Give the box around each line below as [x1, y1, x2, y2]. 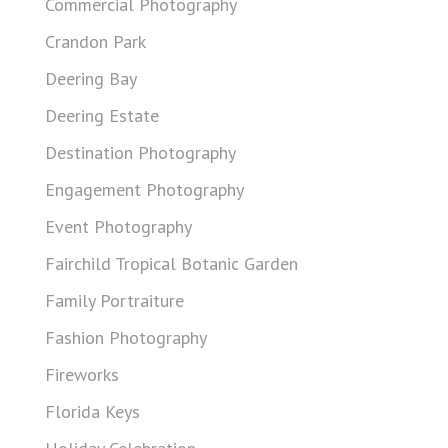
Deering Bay [45, 67, 137, 90]
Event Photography [45, 215, 192, 238]
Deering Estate [45, 104, 159, 127]
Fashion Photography [45, 326, 207, 349]
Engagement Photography [45, 178, 244, 201]
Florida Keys [45, 400, 140, 423]
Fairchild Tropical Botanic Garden [45, 252, 298, 275]
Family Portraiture [45, 289, 184, 312]
